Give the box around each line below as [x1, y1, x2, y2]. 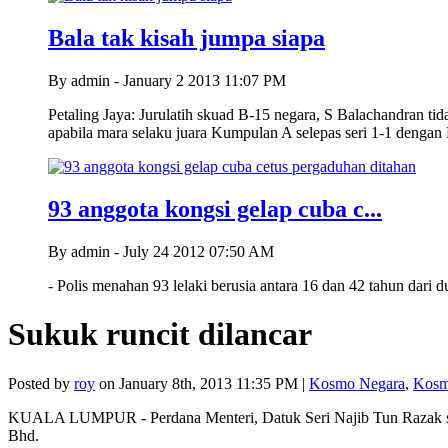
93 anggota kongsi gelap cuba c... [48, 195, 382, 222]
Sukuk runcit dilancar [8, 316, 312, 353]
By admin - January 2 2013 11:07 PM [48, 72, 286, 90]
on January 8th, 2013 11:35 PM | [95, 374, 309, 392]
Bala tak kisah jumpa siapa [48, 25, 325, 52]
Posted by [8, 374, 74, 392]
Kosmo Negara [309, 374, 405, 392]
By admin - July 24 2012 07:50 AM [48, 242, 274, 260]
